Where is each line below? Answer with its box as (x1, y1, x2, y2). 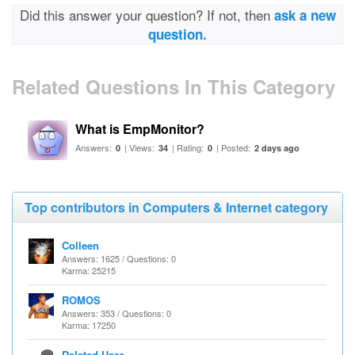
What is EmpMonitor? (75, 120, 204, 138)
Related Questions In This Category (12, 73, 335, 100)
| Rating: (170, 141, 206, 154)
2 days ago (254, 142, 300, 154)
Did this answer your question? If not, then (19, 5, 274, 25)
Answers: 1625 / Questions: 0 (62, 252, 176, 265)
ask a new (273, 6, 336, 25)
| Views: (122, 141, 157, 154)
